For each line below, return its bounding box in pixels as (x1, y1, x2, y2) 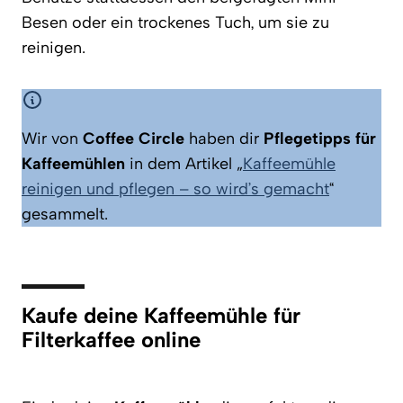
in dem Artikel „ (125, 153, 243, 174)
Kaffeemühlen (22, 153, 125, 174)
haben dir (184, 128, 264, 148)
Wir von (22, 128, 83, 148)
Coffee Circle (83, 128, 184, 148)
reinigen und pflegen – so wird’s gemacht (22, 178, 329, 199)
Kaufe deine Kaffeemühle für (22, 301, 300, 328)
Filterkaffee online (22, 326, 201, 353)
